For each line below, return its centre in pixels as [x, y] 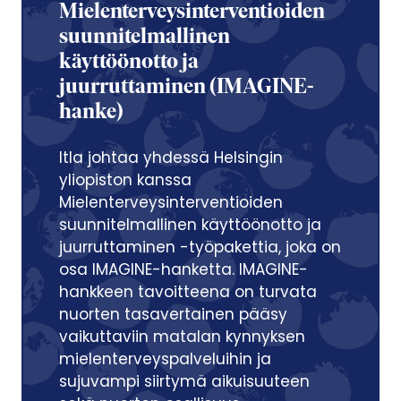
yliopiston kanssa [125, 179]
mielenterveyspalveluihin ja [165, 358]
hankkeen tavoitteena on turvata [188, 291]
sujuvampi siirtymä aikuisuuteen [184, 381]
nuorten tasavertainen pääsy [173, 314]
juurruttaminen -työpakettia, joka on [200, 247]
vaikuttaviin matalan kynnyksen [182, 336]
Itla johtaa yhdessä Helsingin [171, 157]
